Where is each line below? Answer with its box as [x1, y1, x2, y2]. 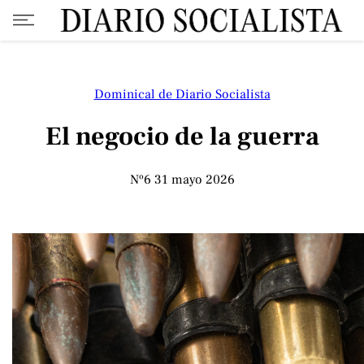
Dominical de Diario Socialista [93, 86, 271, 102]
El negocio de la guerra [45, 119, 319, 154]
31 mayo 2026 [154, 171, 235, 188]
